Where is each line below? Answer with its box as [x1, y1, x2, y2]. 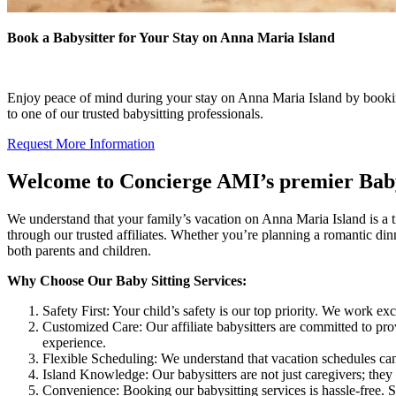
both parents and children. [7, 242, 151, 258]
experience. [42, 334, 106, 350]
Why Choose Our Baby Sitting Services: [7, 272, 247, 288]
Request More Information [7, 135, 155, 151]
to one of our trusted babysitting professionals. [7, 105, 263, 121]
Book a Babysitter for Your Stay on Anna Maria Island [7, 29, 335, 45]
